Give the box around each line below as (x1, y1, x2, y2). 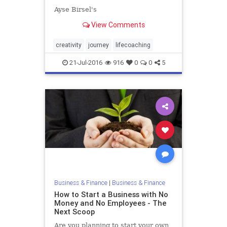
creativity (56, 41, 82, 49)
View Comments (89, 20, 145, 29)
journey (88, 41, 109, 49)
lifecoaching (116, 41, 150, 49)
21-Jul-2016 (67, 58, 102, 67)
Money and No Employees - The (54, 198, 167, 208)
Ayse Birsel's (54, 5, 97, 13)
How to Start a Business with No (54, 189, 168, 199)
